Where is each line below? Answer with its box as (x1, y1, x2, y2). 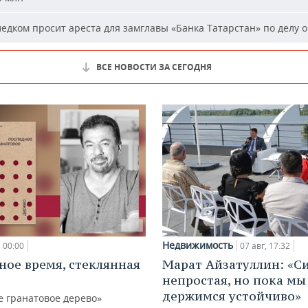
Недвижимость (162, 238, 233, 252)
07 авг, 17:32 (240, 239, 290, 252)
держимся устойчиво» (162, 287, 301, 304)
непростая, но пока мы (162, 272, 306, 288)
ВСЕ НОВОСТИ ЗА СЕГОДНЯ (96, 61, 212, 74)
